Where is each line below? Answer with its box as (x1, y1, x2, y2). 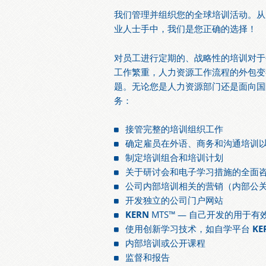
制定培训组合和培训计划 (125, 151, 224, 164)
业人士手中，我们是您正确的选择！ (114, 23, 256, 36)
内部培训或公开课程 (125, 237, 206, 250)
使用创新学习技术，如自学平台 (125, 223, 253, 236)
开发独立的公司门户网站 (125, 194, 224, 207)
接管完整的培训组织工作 (125, 123, 224, 136)
